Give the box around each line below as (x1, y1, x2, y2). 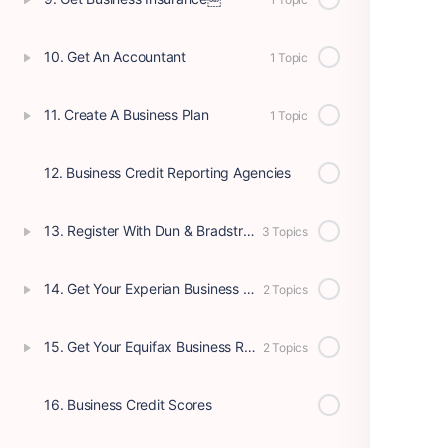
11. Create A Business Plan (44, 106, 209, 123)
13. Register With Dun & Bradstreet (242, 222, 255, 239)
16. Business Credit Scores (44, 396, 212, 413)
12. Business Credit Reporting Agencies (44, 164, 291, 181)
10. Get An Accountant (44, 48, 186, 65)
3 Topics (261, 223, 308, 239)
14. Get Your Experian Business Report (242, 280, 255, 297)
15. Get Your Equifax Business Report (243, 338, 256, 355)
